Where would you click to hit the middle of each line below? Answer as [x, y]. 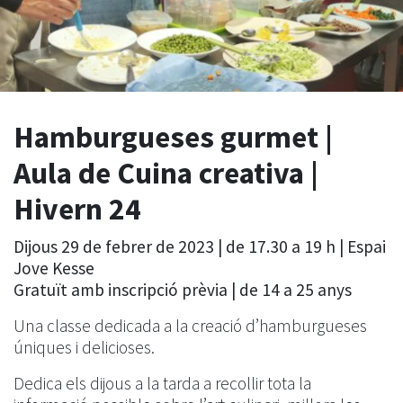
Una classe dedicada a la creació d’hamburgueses [190, 325]
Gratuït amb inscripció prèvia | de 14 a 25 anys [183, 289]
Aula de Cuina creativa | [166, 173]
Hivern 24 [77, 209]
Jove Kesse [54, 268]
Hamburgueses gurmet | [173, 137]
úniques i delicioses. [84, 347]
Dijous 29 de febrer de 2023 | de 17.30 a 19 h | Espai [200, 246]
